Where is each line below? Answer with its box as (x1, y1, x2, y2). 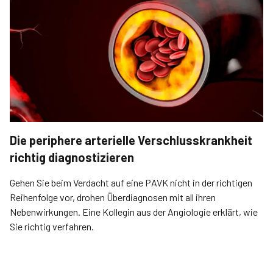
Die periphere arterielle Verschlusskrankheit (10, 133, 252, 147)
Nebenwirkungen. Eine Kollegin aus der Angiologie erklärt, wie (10, 206, 258, 218)
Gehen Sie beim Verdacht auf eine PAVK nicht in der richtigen (10, 177, 252, 188)
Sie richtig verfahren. (10, 221, 94, 232)
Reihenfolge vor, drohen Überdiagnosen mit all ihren (10, 191, 216, 203)
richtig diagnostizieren (10, 150, 134, 165)
